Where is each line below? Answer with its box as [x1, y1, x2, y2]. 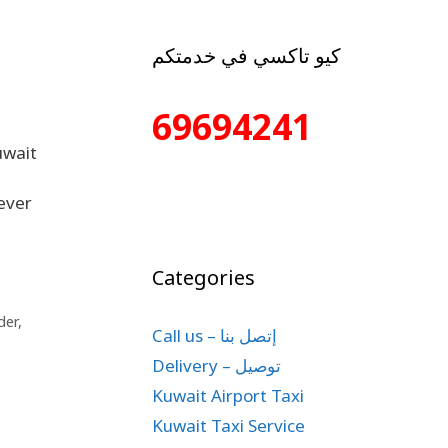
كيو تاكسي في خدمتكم [152, 42, 341, 69]
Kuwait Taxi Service [152, 414, 305, 437]
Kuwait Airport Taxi [152, 384, 304, 407]
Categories [152, 264, 255, 291]
